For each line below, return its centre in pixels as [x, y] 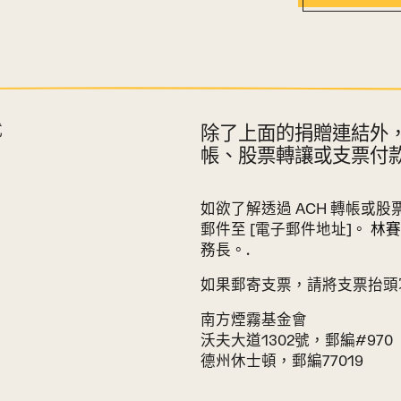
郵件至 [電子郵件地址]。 [285, 229]
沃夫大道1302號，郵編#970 [296, 340]
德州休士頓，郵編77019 [282, 360]
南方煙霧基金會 [253, 319]
